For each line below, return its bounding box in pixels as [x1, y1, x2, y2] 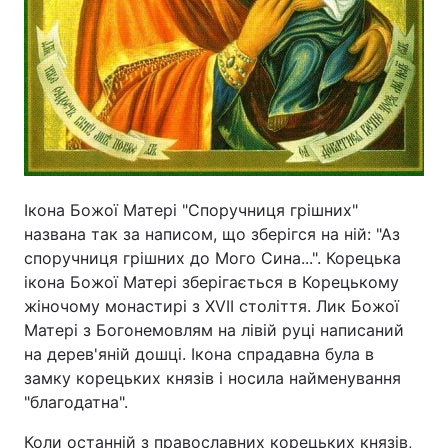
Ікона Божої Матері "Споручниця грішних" [24, 200, 358, 220]
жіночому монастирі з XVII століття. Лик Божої [24, 296, 399, 316]
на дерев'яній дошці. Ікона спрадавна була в [24, 344, 374, 364]
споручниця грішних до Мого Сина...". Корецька [24, 248, 401, 268]
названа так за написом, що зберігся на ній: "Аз [24, 224, 400, 244]
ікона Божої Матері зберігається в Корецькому [24, 272, 399, 292]
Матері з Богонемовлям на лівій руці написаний [24, 320, 404, 340]
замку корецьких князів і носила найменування [24, 368, 401, 388]
